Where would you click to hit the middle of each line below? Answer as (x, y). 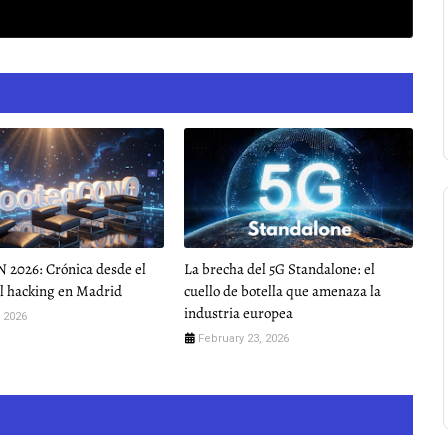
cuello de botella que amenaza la (282, 291)
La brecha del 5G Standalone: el (279, 269)
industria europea (238, 313)
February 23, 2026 (243, 338)
